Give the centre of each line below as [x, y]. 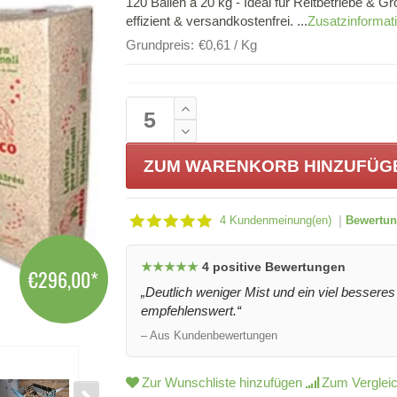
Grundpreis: [160, 45]
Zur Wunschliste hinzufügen [222, 382]
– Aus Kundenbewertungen [209, 335]
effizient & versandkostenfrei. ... [216, 21]
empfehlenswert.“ [191, 311]
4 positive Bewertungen [273, 267]
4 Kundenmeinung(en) [275, 220]
